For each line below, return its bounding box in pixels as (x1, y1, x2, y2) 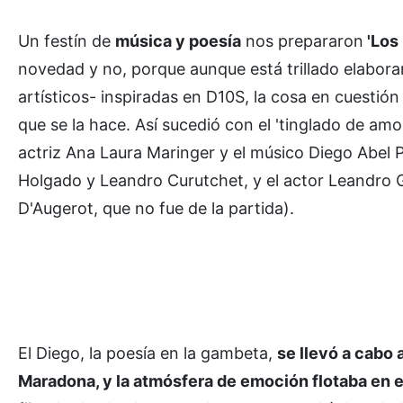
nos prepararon (241, 31, 363, 50)
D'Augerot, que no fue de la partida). (18, 198, 294, 218)
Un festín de (18, 31, 115, 50)
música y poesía (115, 31, 241, 50)
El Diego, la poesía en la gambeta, (18, 343, 277, 363)
